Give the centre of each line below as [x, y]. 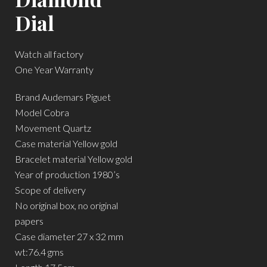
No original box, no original [66, 205]
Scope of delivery [50, 190]
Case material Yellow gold [66, 143]
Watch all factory [49, 54]
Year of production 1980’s [67, 174]
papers [29, 221]
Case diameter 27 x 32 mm [69, 236]
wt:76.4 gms [39, 252]
